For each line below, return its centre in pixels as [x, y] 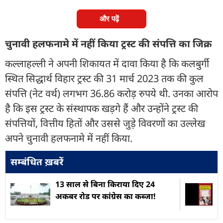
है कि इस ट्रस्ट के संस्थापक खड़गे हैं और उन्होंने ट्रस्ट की [102, 108]
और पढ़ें [109, 18]
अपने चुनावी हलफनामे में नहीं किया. [69, 138]
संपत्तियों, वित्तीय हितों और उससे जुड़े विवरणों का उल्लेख [105, 123]
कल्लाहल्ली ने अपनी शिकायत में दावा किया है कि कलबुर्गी [107, 63]
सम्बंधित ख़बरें [37, 162]
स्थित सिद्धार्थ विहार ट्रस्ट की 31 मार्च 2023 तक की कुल [104, 78]
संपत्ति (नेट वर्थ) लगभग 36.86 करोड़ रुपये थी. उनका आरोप [111, 93]
